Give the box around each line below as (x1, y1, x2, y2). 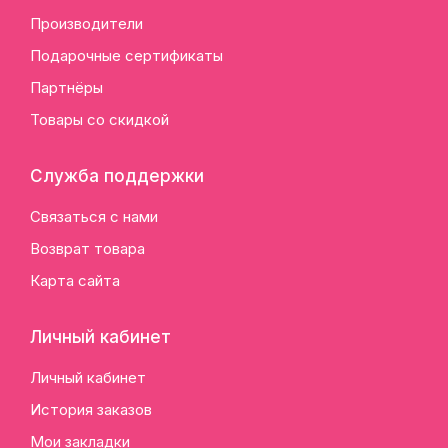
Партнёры (30, 78, 103, 98)
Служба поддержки (30, 166, 204, 187)
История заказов (30, 400, 152, 420)
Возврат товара (30, 239, 145, 259)
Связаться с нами (30, 207, 158, 227)
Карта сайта (30, 271, 120, 291)
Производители (30, 14, 143, 34)
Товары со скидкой (30, 110, 169, 130)
